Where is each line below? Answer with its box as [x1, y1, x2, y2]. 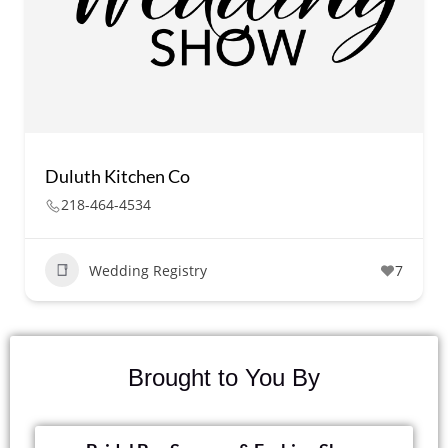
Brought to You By [128, 364, 320, 391]
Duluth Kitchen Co [45, 165, 190, 187]
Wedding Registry [89, 260, 207, 280]
